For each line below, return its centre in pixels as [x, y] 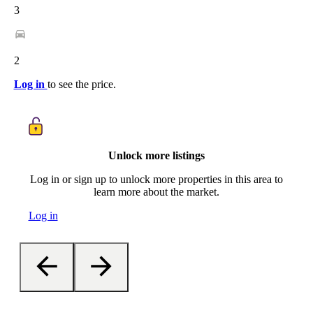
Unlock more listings [156, 156]
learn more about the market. [156, 192]
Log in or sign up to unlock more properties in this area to [156, 180]
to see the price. [81, 84]
